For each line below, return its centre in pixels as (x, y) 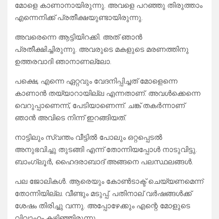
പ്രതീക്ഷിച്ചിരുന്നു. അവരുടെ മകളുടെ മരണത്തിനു (102, 50)
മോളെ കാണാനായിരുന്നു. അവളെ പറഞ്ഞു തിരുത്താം (109, 6)
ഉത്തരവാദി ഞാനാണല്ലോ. (63, 62)
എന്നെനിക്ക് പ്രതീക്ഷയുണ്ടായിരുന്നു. (79, 18)
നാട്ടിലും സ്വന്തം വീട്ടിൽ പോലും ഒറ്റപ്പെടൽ (88, 138)
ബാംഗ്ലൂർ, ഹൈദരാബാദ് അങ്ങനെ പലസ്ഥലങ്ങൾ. (104, 162)
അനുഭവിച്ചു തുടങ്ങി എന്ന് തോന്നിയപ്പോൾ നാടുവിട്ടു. (106, 150)
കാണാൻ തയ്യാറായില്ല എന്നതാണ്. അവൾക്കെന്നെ (108, 94)
